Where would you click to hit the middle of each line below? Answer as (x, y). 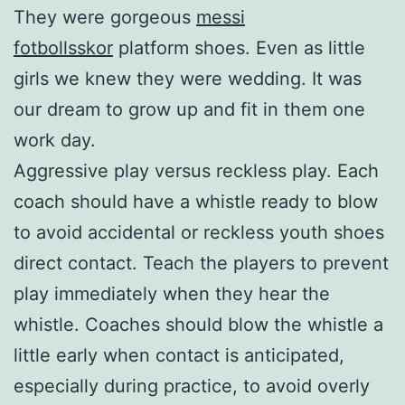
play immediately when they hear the (172, 293)
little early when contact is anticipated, (179, 355)
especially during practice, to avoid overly (192, 386)
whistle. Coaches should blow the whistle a (198, 324)
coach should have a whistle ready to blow (196, 201)
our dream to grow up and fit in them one (189, 109)
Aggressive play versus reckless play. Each (196, 170)
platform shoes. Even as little (239, 47)
